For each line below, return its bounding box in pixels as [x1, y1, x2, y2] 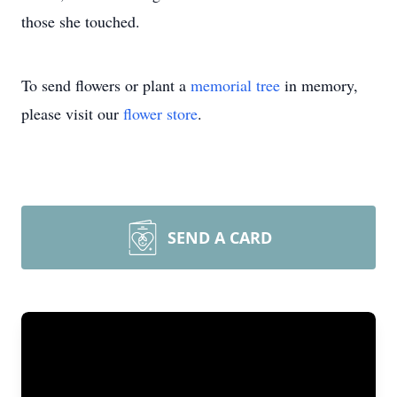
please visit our [21, 103, 123, 124]
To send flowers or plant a [21, 74, 191, 96]
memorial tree [191, 74, 280, 96]
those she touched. [21, 11, 140, 32]
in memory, [280, 74, 358, 96]
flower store [123, 103, 198, 124]
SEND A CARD [167, 227, 272, 248]
